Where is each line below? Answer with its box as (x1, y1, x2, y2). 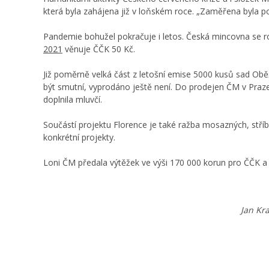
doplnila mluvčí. (43, 93, 102, 105)
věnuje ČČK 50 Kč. (62, 43, 135, 55)
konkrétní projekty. (43, 131, 115, 143)
